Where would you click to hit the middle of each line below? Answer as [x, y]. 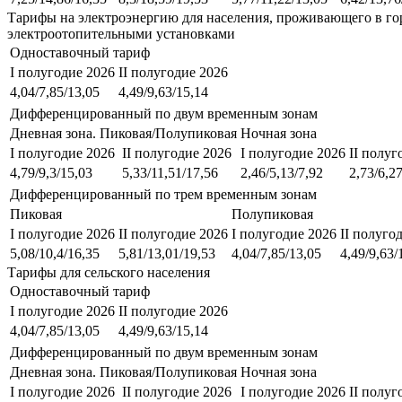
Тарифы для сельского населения [109, 272]
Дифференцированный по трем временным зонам [163, 194]
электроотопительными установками [121, 33]
